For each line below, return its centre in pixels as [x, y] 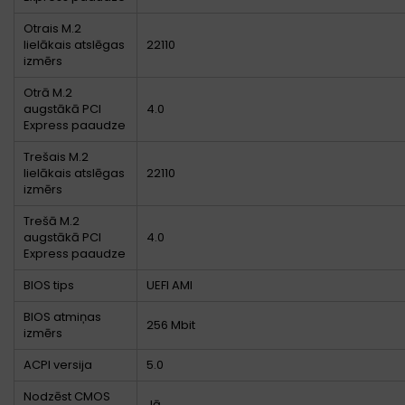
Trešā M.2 [52, 221]
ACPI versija [58, 365]
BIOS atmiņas [62, 317]
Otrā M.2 [48, 93]
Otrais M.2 [52, 29]
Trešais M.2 [56, 157]
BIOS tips [49, 286]
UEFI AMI [170, 286]
